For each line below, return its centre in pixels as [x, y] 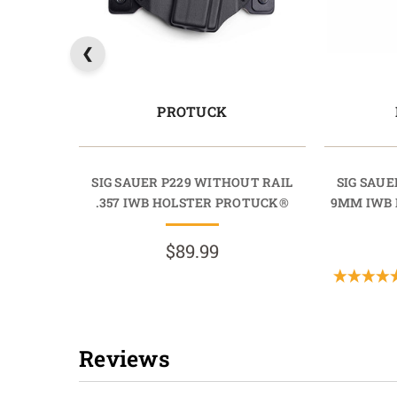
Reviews [125, 358]
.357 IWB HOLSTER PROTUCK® [192, 202]
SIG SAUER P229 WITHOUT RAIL [192, 182]
